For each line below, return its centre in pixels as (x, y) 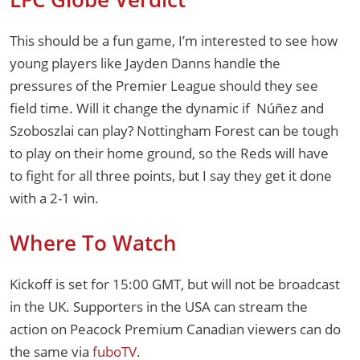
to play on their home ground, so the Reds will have (169, 153)
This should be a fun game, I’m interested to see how (174, 41)
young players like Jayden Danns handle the (145, 63)
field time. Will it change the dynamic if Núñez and (167, 108)
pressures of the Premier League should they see (164, 86)
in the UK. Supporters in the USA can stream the (159, 307)
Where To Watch (93, 243)
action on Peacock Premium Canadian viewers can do (175, 329)
